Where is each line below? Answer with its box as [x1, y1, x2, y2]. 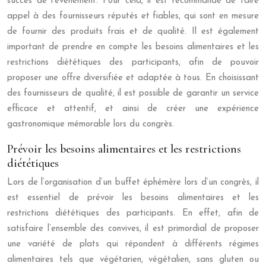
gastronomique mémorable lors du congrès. [7, 119, 174, 129]
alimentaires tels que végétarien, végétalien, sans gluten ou [7, 255, 259, 264]
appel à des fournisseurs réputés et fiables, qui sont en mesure [7, 11, 259, 21]
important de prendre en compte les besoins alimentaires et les [7, 42, 259, 52]
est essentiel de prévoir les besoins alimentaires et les [7, 193, 259, 202]
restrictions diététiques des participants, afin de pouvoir [7, 58, 259, 67]
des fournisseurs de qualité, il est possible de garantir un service [7, 88, 259, 98]
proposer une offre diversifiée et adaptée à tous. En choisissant [7, 73, 259, 83]
